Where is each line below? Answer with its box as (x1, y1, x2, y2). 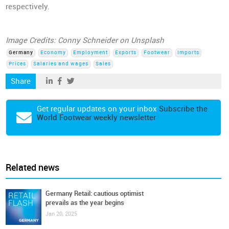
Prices (9, 61, 27, 67)
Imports (177, 50, 200, 56)
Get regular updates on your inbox (37, 104, 159, 113)
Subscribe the (159, 104, 208, 113)
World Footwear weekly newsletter (37, 113, 156, 122)
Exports (115, 50, 137, 56)
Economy (40, 50, 66, 56)
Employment (73, 50, 108, 56)
